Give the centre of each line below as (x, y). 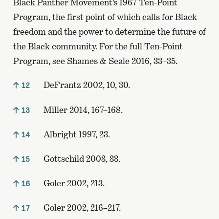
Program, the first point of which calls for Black (105, 17)
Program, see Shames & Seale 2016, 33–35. (95, 61)
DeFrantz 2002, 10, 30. (86, 85)
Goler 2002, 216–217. (81, 208)
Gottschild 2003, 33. (81, 158)
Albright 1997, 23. (76, 134)
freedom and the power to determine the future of (109, 32)
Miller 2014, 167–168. (82, 109)
